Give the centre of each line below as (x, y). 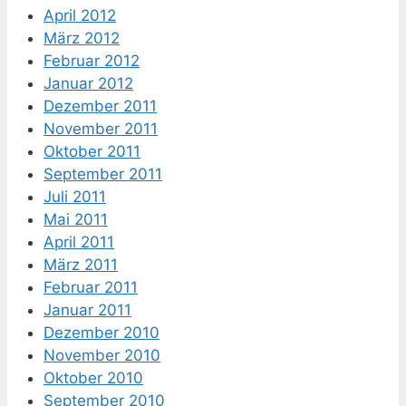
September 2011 (103, 174)
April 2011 (79, 242)
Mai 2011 (76, 219)
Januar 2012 (88, 83)
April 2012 (80, 15)
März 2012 (82, 38)
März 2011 (81, 264)
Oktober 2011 (92, 151)
